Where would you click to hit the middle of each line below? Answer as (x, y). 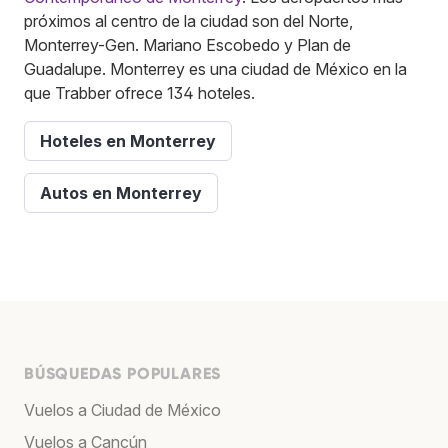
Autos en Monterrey (121, 193)
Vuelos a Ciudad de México (122, 410)
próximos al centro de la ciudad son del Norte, (188, 21)
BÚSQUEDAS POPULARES (123, 374)
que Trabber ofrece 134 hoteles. (139, 93)
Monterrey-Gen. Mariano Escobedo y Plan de (187, 45)
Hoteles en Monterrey (128, 141)
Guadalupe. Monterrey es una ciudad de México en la (215, 69)
